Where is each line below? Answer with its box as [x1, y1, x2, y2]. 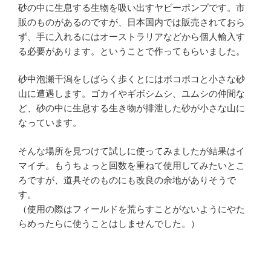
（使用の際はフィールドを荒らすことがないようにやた [18, 203, 245, 214]
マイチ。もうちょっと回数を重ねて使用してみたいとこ [18, 160, 245, 171]
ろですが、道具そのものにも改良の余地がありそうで [18, 174, 236, 185]
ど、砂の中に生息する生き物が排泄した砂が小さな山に [18, 103, 245, 113]
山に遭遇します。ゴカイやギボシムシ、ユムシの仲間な [18, 88, 245, 99]
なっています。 [18, 117, 82, 128]
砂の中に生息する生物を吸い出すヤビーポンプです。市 [18, 2, 245, 13]
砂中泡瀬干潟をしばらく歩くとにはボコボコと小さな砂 [18, 74, 245, 84]
